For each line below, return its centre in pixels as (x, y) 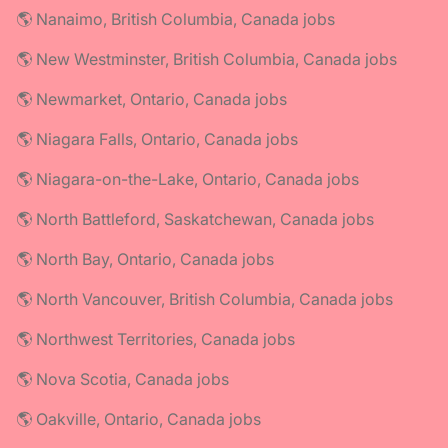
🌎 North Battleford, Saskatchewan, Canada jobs (195, 218)
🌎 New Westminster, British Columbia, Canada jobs (206, 58)
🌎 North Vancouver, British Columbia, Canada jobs (204, 298)
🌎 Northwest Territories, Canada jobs (155, 338)
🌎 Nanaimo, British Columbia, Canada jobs (175, 18)
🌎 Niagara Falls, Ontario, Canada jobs (157, 138)
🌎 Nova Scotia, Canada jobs (122, 378)
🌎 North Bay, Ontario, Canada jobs (145, 258)
